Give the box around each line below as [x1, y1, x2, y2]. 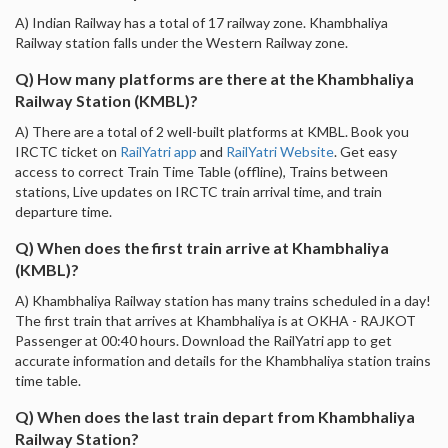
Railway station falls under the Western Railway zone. [15, 33, 348, 51]
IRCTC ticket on [15, 142, 120, 160]
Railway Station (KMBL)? [15, 90, 198, 110]
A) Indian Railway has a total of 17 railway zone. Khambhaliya [15, 13, 388, 31]
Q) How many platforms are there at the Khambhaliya [15, 68, 414, 88]
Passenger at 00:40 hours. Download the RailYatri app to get [15, 331, 392, 349]
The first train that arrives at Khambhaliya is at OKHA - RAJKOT [15, 311, 416, 329]
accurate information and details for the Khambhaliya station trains [15, 351, 431, 369]
